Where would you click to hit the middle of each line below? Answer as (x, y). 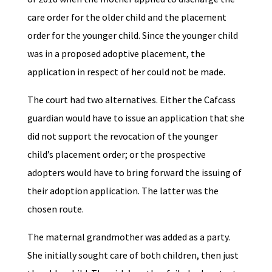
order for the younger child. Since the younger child (132, 36)
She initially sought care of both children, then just (133, 255)
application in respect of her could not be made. (127, 72)
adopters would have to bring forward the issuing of (134, 173)
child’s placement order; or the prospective (116, 155)
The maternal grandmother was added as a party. (128, 237)
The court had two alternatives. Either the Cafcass (131, 100)
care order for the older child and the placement (127, 17)
